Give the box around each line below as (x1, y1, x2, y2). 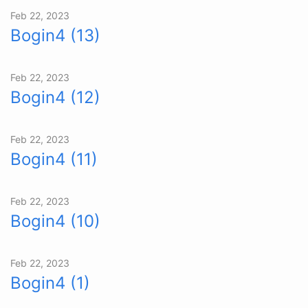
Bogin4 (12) (10, 87, 100, 107)
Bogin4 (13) (10, 25, 100, 45)
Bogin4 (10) (10, 210, 100, 231)
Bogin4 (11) (10, 148, 98, 169)
